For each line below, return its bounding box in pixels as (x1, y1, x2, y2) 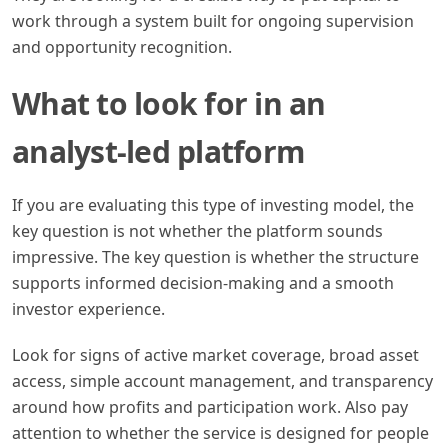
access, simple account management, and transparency (12, 369, 433, 392)
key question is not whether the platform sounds (12, 219, 383, 242)
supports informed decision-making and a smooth (12, 271, 394, 294)
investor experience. (12, 297, 165, 320)
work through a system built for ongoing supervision (12, 9, 414, 32)
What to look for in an (12, 82, 326, 124)
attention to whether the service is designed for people (12, 421, 429, 444)
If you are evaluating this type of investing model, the (12, 193, 414, 216)
